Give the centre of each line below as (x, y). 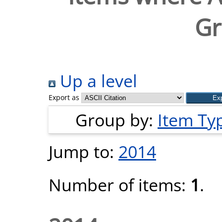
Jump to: (83, 151)
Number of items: (119, 185)
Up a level (96, 81)
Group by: (116, 120)
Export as (64, 97)
